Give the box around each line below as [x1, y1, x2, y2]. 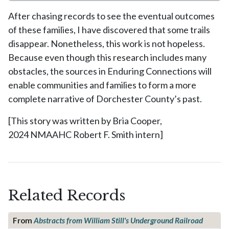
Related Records [8, 187, 125, 204]
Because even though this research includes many [8, 52, 207, 63]
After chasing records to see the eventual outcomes [8, 10, 215, 21]
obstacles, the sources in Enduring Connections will [8, 65, 212, 77]
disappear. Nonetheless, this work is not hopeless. [8, 38, 205, 49]
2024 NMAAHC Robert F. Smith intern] [8, 129, 163, 140]
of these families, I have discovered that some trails [8, 24, 210, 35]
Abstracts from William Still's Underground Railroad [34, 216, 203, 225]
